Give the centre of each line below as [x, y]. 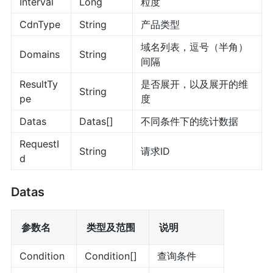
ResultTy [38, 84]
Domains [39, 54]
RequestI [39, 144]
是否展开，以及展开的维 [194, 84]
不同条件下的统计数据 [189, 121]
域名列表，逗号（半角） [194, 47]
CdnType [40, 24]
